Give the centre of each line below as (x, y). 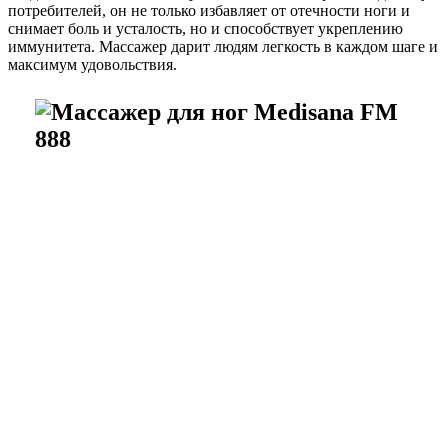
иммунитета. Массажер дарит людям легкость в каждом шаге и (223, 46)
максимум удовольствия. (92, 64)
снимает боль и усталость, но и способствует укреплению (205, 28)
